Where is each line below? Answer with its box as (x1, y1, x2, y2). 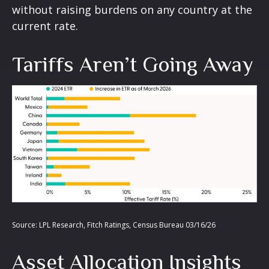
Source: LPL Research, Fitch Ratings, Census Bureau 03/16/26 (12, 219, 216, 230)
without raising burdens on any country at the (12, 2, 252, 17)
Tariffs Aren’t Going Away (12, 52, 253, 76)
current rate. (12, 18, 78, 33)
